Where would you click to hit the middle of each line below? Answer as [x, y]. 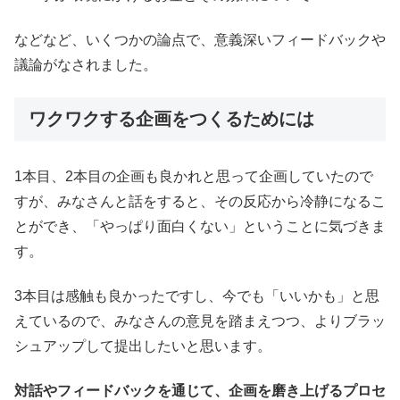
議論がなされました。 [86, 64]
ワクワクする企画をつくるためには [171, 119]
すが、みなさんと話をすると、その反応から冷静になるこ [200, 201]
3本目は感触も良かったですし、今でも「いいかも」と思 [197, 296]
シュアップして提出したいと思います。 [143, 346]
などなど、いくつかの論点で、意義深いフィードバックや [200, 39]
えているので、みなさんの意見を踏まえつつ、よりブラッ [200, 321]
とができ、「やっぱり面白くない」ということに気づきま [200, 226]
